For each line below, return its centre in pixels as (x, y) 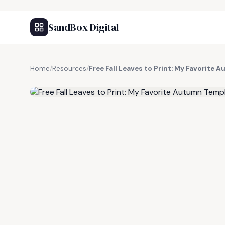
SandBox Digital (83, 27)
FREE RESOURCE (80, 80)
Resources (69, 69)
